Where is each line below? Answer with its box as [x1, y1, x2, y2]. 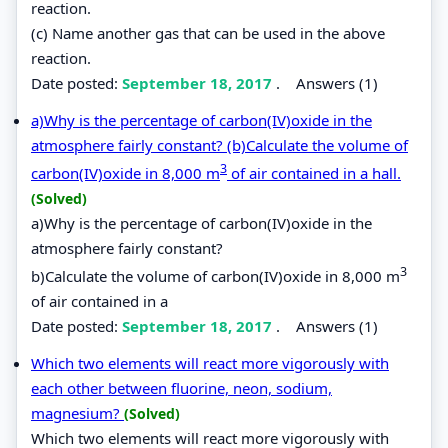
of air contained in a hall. [227, 162, 401, 183]
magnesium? [31, 402, 124, 423]
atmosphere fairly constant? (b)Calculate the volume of [31, 134, 408, 155]
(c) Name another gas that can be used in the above [31, 22, 385, 43]
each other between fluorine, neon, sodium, [31, 377, 332, 398]
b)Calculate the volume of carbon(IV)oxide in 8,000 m [31, 265, 400, 286]
